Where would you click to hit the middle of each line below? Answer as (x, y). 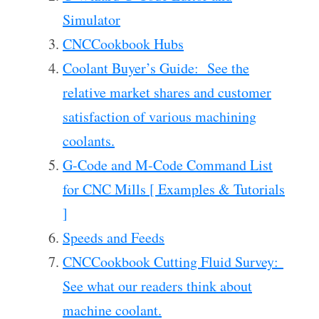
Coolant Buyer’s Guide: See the (156, 68)
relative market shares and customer (167, 92)
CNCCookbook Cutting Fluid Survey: (173, 262)
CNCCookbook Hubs (123, 44)
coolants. (89, 141)
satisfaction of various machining (159, 116)
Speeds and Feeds (114, 237)
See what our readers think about (157, 286)
